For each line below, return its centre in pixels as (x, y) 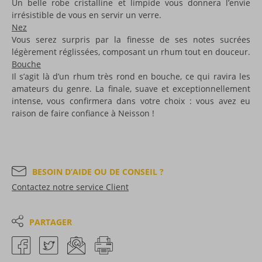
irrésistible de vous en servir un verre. (87, 15)
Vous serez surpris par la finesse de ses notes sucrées (131, 39)
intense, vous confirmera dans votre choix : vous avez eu (131, 101)
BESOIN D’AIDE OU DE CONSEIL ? (98, 171)
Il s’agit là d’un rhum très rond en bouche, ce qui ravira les (131, 76)
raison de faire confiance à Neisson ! (83, 113)
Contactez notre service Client (70, 187)
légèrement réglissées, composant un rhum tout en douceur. (131, 51)
